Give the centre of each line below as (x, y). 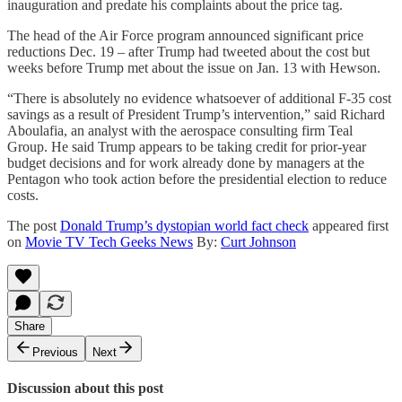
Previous (55, 352)
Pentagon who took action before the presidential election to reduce (197, 179)
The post (34, 225)
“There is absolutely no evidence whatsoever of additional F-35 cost (199, 98)
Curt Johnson (258, 241)
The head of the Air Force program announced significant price (185, 35)
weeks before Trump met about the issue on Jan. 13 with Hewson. (194, 67)
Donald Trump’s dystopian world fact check (184, 225)
